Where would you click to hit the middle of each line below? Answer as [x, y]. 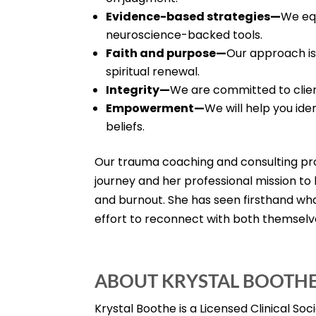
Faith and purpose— [166, 53]
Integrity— [138, 90]
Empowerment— [156, 108]
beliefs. [126, 127]
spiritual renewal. [153, 72]
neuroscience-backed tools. [184, 35]
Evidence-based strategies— [194, 17]
